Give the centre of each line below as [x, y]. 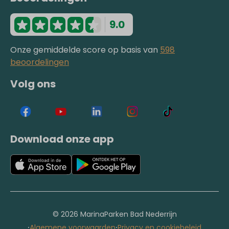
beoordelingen [40, 62]
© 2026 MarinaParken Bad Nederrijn [114, 214]
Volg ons [33, 84]
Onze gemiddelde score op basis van [85, 50]
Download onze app [62, 139]
